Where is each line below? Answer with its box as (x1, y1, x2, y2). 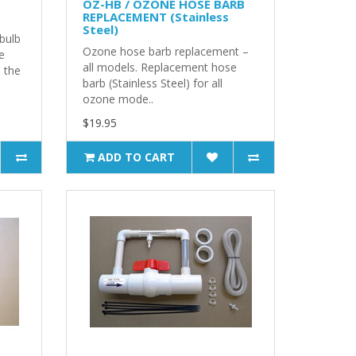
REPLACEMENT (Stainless (83, 8, 230, 25)
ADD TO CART (97, 149, 175, 164)
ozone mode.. (83, 91, 154, 106)
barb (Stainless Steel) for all (83, 75, 223, 91)
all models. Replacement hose (83, 59, 238, 75)
